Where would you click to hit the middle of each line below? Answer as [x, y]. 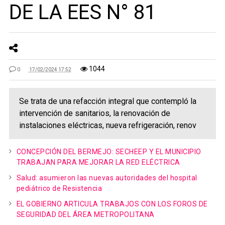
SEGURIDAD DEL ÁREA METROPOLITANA [85, 214]
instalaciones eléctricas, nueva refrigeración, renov [107, 125]
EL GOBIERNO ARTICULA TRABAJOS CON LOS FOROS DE [112, 204]
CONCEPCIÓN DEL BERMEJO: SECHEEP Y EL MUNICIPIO [109, 152]
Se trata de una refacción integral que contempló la [107, 101]
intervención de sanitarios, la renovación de [94, 113]
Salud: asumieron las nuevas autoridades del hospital [107, 178]
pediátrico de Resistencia [59, 188]
